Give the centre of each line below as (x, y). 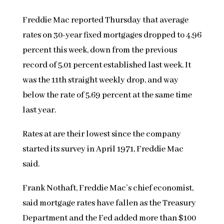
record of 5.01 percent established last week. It (106, 65)
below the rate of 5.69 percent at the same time (107, 95)
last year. (39, 110)
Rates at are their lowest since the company (101, 134)
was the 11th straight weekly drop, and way (100, 80)
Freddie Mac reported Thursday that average (105, 20)
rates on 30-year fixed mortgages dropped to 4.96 (112, 35)
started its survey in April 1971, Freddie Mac (103, 149)
